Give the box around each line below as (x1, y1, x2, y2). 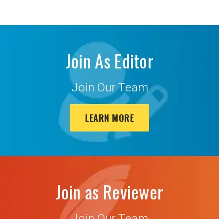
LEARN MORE (85, 111, 134, 125)
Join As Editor (65, 47, 154, 74)
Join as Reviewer (55, 178, 164, 205)
